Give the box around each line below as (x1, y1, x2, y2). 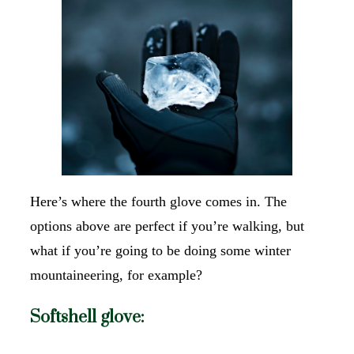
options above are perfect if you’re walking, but (30, 218, 304, 235)
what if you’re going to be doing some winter (30, 243, 291, 259)
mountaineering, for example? (30, 267, 206, 284)
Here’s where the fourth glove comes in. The (30, 194, 287, 210)
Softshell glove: (30, 307, 145, 329)
